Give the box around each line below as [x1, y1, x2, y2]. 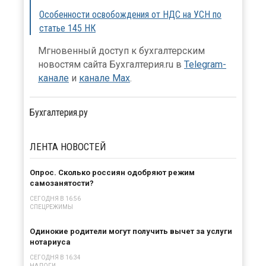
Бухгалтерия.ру [30, 107, 88, 119]
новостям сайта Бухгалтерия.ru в [38, 59, 184, 71]
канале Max [79, 72, 130, 84]
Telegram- [184, 59, 226, 71]
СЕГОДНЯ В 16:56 [30, 195, 81, 202]
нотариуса [30, 237, 71, 247]
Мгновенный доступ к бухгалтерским [38, 45, 205, 57]
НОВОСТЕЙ [61, 141, 106, 153]
